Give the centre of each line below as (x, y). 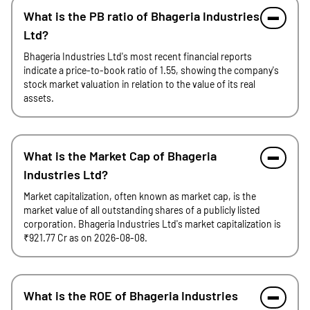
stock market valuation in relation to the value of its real (139, 84)
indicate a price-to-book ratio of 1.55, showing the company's (151, 70)
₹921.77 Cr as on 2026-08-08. (85, 238)
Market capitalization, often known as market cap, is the (140, 196)
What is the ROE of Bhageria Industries (131, 295)
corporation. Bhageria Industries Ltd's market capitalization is (152, 224)
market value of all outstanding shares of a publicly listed (142, 210)
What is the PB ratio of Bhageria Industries (142, 16)
